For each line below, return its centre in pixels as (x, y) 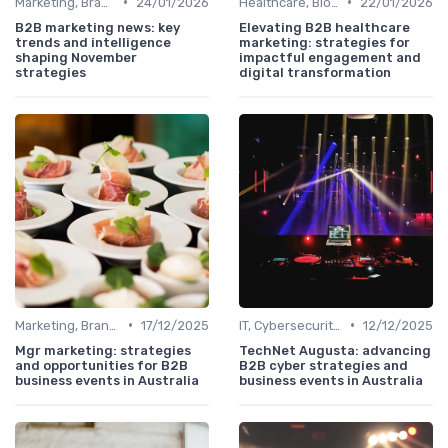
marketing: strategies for (324, 42)
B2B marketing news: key (97, 27)
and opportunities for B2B (101, 365)
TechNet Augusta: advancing (335, 350)
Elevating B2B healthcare (324, 27)
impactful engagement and (330, 57)
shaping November (76, 57)
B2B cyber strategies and (323, 365)
